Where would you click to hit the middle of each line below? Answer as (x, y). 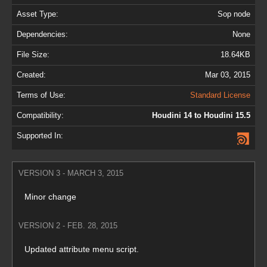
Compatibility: (40, 115)
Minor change (50, 196)
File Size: (33, 55)
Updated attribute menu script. (82, 249)
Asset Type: (38, 14)
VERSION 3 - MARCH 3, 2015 (71, 173)
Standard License (220, 95)
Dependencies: (42, 34)
